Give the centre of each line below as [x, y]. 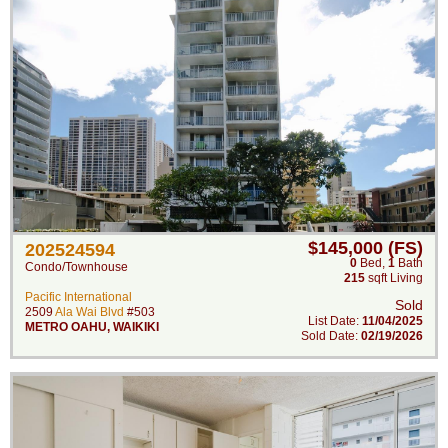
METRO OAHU [66, 327]
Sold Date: [331, 336]
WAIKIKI [136, 327]
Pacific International [78, 297]
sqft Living [394, 278]
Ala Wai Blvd [89, 312]
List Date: [335, 321]
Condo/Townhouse [76, 267]
